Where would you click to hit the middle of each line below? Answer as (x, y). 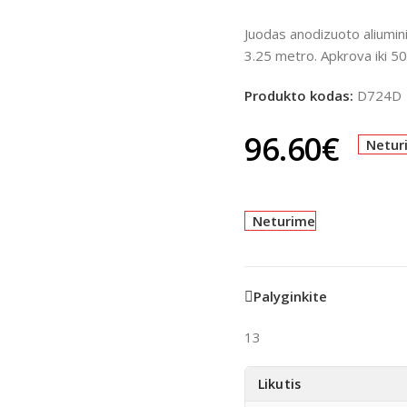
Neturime (284, 221)
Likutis (279, 384)
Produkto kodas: (300, 95)
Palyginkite (290, 297)
